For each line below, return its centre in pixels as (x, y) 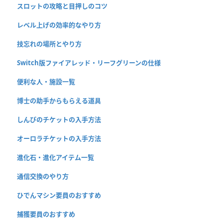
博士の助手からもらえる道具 (59, 100)
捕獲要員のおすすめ (46, 214)
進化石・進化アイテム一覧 (56, 157)
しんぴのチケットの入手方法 (59, 119)
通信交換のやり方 (43, 176)
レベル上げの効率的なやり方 (59, 25)
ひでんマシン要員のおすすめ (59, 195)
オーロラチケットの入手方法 (59, 138)
